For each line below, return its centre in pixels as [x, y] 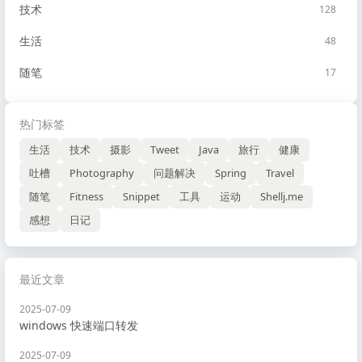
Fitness [86, 196]
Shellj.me [282, 196]
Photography [102, 173]
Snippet [141, 196]
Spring [231, 173]
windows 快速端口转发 [79, 325]
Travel [280, 173]
